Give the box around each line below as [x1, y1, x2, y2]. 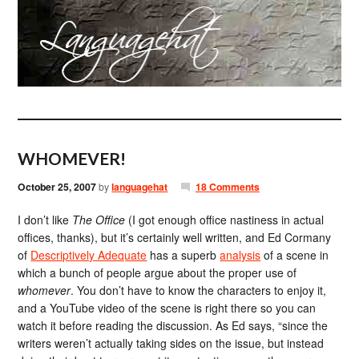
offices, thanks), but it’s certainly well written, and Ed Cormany [18, 229, 332, 245]
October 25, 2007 [18, 179, 97, 194]
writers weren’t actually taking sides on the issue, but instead [18, 335, 325, 351]
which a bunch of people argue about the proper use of [18, 264, 297, 280]
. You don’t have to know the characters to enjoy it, [71, 282, 327, 298]
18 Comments [195, 179, 260, 194]
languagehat [111, 179, 168, 194]
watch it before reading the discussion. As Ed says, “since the [18, 317, 329, 333]
